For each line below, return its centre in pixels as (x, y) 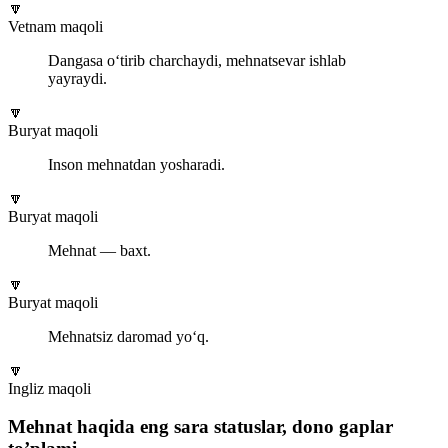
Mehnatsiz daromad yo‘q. (128, 336)
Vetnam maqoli (55, 26)
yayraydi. (77, 78)
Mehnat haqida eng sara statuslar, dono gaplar (200, 427)
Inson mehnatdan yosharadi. (136, 164)
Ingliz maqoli (49, 388)
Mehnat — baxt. (99, 250)
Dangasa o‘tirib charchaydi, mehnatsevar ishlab (197, 60)
